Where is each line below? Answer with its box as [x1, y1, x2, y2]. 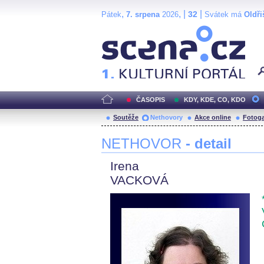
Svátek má [204, 10, 244, 19]
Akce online [194, 114, 231, 121]
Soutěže [113, 114, 138, 121]
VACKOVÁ [110, 173, 169, 187]
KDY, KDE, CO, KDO [184, 96, 246, 103]
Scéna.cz [101, 25, 142, 35]
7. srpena [126, 10, 160, 19]
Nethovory [150, 114, 183, 121]
